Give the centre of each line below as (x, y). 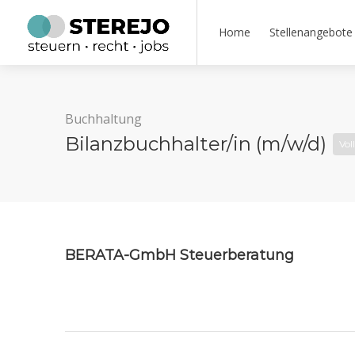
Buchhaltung (103, 119)
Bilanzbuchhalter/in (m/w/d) (198, 144)
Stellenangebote (311, 32)
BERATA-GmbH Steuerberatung (179, 255)
